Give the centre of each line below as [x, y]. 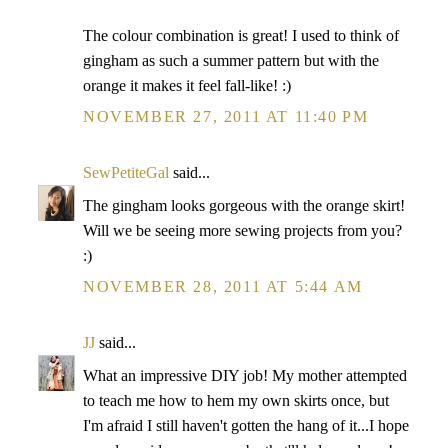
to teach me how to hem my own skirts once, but [236, 400]
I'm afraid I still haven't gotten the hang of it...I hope [246, 425]
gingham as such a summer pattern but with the [231, 60]
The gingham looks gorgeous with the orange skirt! [244, 205]
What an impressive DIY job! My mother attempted [245, 375]
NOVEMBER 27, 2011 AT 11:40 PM [226, 116]
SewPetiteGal [126, 172]
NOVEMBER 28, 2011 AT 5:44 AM [223, 286]
